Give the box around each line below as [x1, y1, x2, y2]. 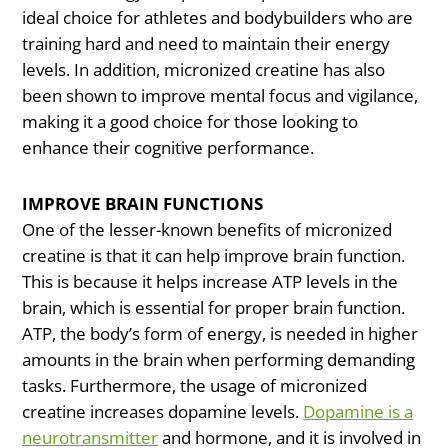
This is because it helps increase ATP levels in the [22, 269, 399, 293]
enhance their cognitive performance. [22, 135, 315, 159]
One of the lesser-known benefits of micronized [22, 217, 393, 241]
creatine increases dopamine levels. [22, 399, 304, 423]
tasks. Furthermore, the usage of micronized [22, 373, 368, 397]
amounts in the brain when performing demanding [22, 347, 416, 371]
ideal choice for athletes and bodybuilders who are [22, 5, 414, 29]
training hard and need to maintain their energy [22, 31, 391, 55]
